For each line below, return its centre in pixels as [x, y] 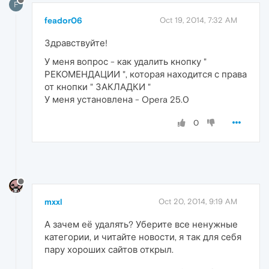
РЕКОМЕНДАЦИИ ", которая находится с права [146, 74]
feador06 [63, 21]
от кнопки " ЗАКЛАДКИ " [98, 87]
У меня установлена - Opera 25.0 [117, 100]
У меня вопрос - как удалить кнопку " [125, 62]
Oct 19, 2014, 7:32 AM [198, 20]
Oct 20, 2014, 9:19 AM [198, 201]
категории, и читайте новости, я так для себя [143, 237]
